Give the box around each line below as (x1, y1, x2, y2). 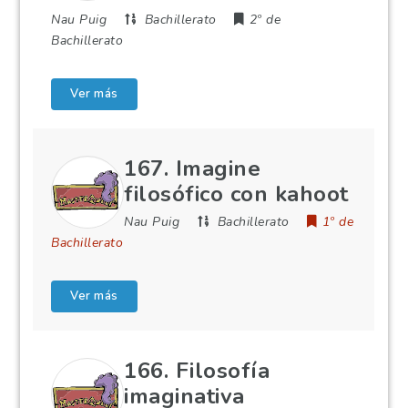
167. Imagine (124, 154, 261, 183)
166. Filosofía (124, 356, 270, 385)
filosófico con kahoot (124, 179, 349, 209)
